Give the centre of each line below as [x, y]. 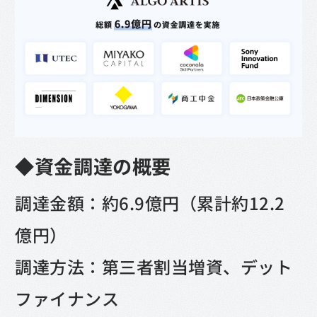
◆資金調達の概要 [93, 166]
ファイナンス [67, 299]
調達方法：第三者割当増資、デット [154, 267]
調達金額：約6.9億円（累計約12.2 [150, 203]
